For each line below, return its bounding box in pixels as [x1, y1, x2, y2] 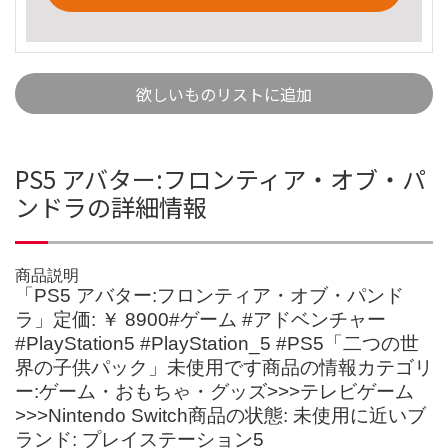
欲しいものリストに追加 [136, 81, 312, 106]
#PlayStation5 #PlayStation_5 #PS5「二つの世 [15, 332, 419, 354]
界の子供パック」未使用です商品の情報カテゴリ [15, 356, 433, 378]
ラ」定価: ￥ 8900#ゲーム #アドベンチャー [15, 308, 386, 330]
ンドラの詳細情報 [15, 188, 207, 224]
